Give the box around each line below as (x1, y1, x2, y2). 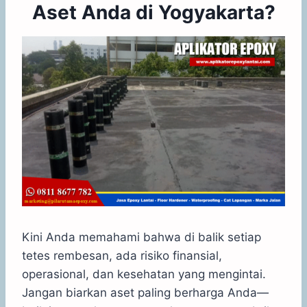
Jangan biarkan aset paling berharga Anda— (22, 286, 269, 300)
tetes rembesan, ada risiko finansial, (22, 249, 222, 263)
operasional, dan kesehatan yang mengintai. (22, 267, 266, 282)
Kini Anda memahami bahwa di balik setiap (22, 230, 261, 245)
